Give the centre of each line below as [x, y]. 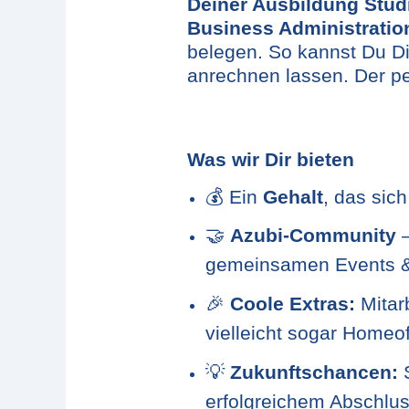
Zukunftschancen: [314, 372]
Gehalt [293, 197]
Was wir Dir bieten [271, 159]
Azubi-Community [313, 236]
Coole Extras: [293, 304]
